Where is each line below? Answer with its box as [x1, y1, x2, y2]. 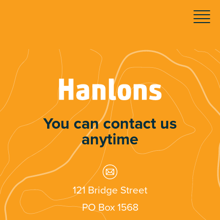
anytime [82, 130, 138, 149]
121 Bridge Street [73, 184, 147, 196]
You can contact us [43, 114, 177, 133]
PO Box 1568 [82, 201, 138, 214]
